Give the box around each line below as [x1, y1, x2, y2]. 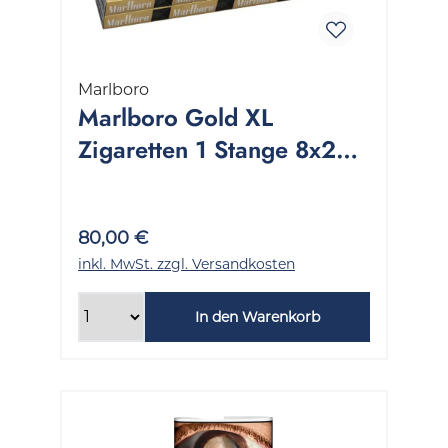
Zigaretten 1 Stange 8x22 [78, 132, 351, 166]
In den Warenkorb [194, 307, 320, 326]
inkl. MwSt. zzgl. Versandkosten [78, 254, 295, 273]
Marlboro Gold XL [78, 100, 273, 134]
